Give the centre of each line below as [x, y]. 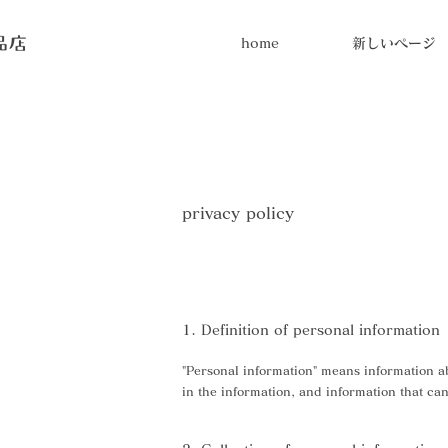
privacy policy [238, 213]
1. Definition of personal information [311, 330]
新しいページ [394, 43]
